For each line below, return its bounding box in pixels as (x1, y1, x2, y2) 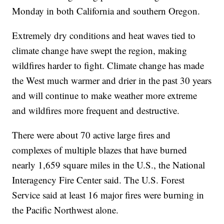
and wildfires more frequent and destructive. (12, 103, 180, 116)
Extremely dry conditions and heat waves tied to (12, 28, 196, 41)
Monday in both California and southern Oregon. (12, 4, 200, 17)
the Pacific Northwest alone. (12, 203, 119, 216)
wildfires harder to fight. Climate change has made (12, 58, 204, 71)
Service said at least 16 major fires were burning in (12, 188, 204, 201)
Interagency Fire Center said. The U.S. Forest (12, 173, 185, 186)
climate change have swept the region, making (12, 43, 187, 56)
